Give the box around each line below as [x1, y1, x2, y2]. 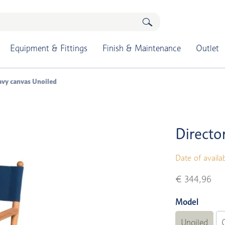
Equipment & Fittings [10, 43, 87, 53]
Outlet [195, 43, 219, 53]
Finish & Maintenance [102, 43, 181, 53]
